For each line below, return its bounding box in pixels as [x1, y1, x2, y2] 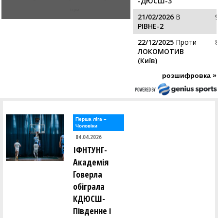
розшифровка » [162, 72, 217, 79]
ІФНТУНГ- [73, 144, 107, 156]
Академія [73, 156, 109, 168]
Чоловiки [75, 123, 97, 128]
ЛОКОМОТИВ [138, 47, 184, 56]
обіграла [73, 181, 105, 192]
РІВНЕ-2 [138, 21, 164, 31]
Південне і [73, 205, 111, 217]
